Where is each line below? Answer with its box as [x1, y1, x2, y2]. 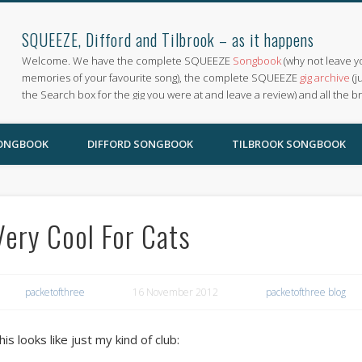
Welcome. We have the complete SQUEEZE [22, 53, 234, 68]
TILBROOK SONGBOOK [232, 137, 346, 151]
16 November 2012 [132, 284, 218, 299]
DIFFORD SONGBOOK [87, 137, 193, 151]
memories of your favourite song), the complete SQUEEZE [22, 70, 301, 85]
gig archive [300, 70, 351, 85]
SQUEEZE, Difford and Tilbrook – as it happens [22, 27, 315, 52]
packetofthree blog [265, 284, 346, 299]
